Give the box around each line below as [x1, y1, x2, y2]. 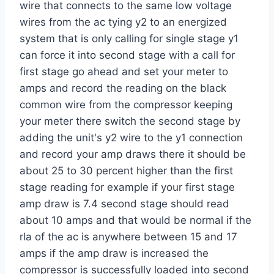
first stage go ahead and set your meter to [20, 65, 228, 78]
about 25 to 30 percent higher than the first [20, 165, 233, 177]
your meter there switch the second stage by [20, 115, 240, 128]
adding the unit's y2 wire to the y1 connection [20, 131, 243, 144]
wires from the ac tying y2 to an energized [20, 16, 227, 29]
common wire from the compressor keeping [20, 98, 232, 111]
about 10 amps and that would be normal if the [20, 214, 251, 227]
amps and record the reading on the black [20, 82, 226, 95]
